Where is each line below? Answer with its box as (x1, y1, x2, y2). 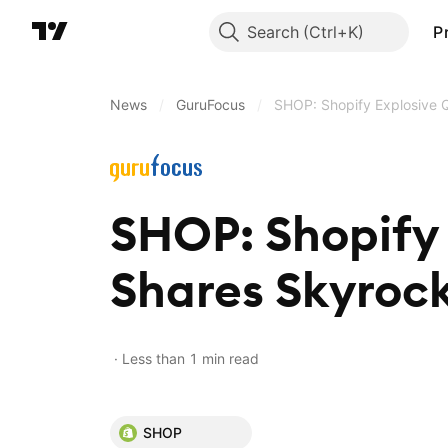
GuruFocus (176, 96, 245, 113)
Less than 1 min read (122, 350, 259, 367)
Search (247, 22, 300, 42)
